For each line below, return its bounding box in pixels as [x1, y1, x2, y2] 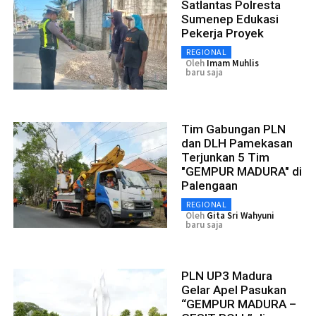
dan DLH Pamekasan [181, 136, 293, 151]
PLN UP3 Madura [181, 269, 272, 284]
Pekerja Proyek [181, 26, 264, 41]
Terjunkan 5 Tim [181, 150, 269, 165]
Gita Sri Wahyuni [207, 209, 274, 222]
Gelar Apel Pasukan [181, 283, 286, 298]
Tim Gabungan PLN [181, 122, 286, 137]
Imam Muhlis [207, 57, 259, 70]
